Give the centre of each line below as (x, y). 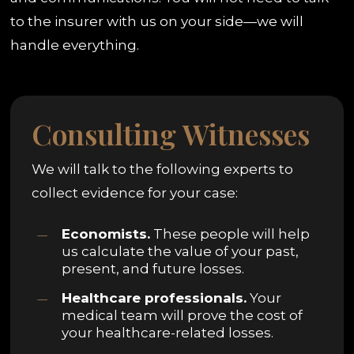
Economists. (106, 233)
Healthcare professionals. (154, 298)
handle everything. (75, 45)
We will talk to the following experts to (163, 169)
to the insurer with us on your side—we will (157, 21)
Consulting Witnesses (171, 134)
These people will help (230, 233)
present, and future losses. (153, 268)
